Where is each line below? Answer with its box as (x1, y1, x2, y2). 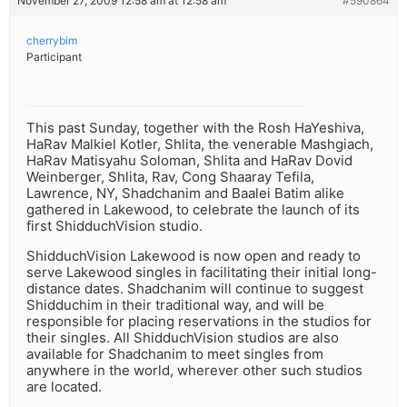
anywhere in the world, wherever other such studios (26, 362, 362, 380)
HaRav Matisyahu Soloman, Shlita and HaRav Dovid (26, 152, 352, 170)
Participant (26, 50, 82, 65)
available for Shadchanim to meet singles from (26, 345, 323, 363)
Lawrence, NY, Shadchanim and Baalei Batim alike (26, 184, 344, 203)
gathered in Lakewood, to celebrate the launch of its (26, 201, 360, 219)
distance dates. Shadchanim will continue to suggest (26, 280, 363, 298)
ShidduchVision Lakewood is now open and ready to (26, 247, 361, 265)
